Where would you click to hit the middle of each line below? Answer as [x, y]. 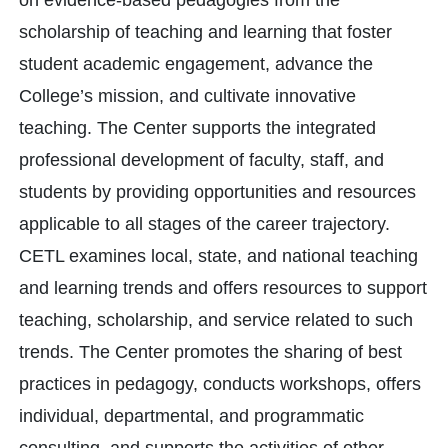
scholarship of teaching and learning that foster [205, 32]
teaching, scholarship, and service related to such [216, 320]
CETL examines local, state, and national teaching [218, 256]
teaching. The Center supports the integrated [197, 128]
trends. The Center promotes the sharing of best [210, 352]
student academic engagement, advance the [196, 64]
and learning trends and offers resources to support [223, 288]
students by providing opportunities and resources [217, 192]
